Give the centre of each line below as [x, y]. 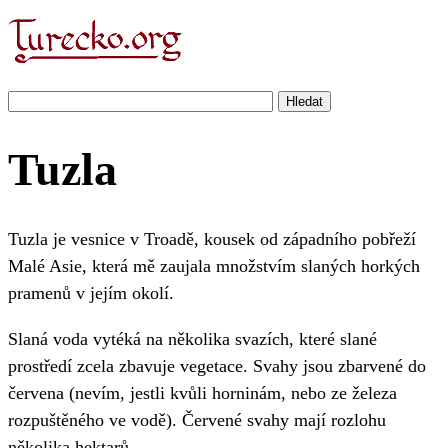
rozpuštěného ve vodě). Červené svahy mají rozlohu [197, 419]
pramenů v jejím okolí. [91, 293]
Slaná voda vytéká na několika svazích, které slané [192, 338]
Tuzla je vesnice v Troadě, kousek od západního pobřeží [212, 239]
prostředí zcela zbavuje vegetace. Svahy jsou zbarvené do [217, 365]
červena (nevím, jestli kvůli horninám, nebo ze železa [202, 392]
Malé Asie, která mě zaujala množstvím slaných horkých [214, 266]
